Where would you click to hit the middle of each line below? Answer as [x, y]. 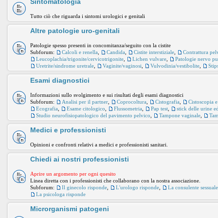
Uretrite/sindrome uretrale [65, 66]
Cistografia [167, 102]
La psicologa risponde [61, 194]
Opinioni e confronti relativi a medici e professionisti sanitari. [99, 145]
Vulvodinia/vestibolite [175, 66]
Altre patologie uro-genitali [75, 31]
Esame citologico [86, 109]
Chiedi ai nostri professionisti [80, 159]
